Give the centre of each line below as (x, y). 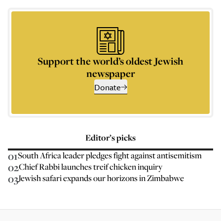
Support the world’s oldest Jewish (110, 61)
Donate (107, 87)
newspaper (110, 73)
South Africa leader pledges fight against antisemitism (110, 155)
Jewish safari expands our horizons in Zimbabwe (101, 178)
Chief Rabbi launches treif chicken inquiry (91, 166)
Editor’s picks (110, 137)
